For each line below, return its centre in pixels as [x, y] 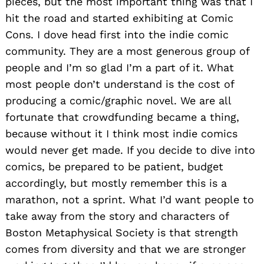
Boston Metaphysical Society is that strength [122, 232]
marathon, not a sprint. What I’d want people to [130, 199]
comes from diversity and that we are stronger [126, 249]
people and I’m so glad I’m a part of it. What [120, 67]
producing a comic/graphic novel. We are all [118, 100]
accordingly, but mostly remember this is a [116, 183]
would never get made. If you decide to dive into [130, 150]
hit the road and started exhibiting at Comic [119, 18]
